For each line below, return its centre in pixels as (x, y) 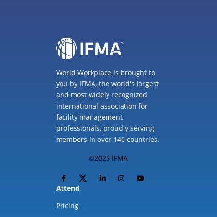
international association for (102, 106)
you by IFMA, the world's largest (108, 83)
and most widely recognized (102, 94)
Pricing (68, 205)
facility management (90, 117)
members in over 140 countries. (108, 139)
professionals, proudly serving (105, 128)
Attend (68, 188)
